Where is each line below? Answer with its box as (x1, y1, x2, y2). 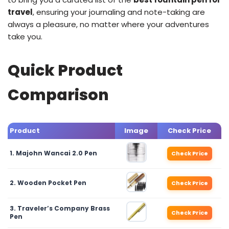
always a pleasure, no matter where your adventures (8, 19, 209, 30)
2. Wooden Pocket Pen (10, 178, 86, 187)
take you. (8, 31, 42, 42)
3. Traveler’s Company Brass (10, 204, 110, 213)
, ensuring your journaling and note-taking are (33, 7, 205, 17)
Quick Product (8, 60, 123, 81)
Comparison (8, 84, 109, 106)
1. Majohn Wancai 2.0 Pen (10, 149, 97, 157)
